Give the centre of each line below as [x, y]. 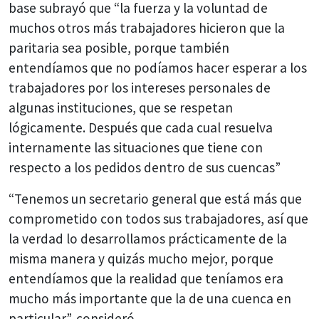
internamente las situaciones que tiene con [136, 147]
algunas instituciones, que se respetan [121, 107]
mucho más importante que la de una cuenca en [150, 298]
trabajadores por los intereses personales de [140, 87]
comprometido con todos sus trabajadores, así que [158, 218]
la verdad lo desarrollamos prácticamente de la [148, 238]
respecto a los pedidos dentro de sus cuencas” [145, 167]
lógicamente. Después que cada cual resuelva [141, 127]
